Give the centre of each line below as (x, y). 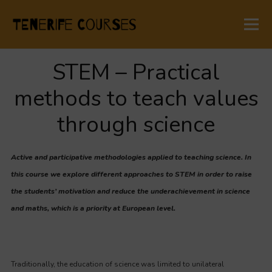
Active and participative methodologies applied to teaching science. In (131, 157)
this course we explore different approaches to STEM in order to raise (131, 174)
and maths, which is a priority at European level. (93, 208)
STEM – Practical (136, 73)
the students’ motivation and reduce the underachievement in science (131, 191)
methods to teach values (136, 99)
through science (136, 125)
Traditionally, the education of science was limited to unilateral (117, 264)
